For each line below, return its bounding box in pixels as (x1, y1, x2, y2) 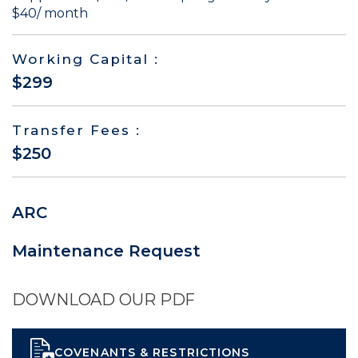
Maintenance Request (12, 241, 201, 261)
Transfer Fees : (12, 122, 141, 139)
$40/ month (12, 6, 88, 22)
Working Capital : (12, 51, 159, 68)
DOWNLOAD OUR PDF (12, 290, 196, 310)
